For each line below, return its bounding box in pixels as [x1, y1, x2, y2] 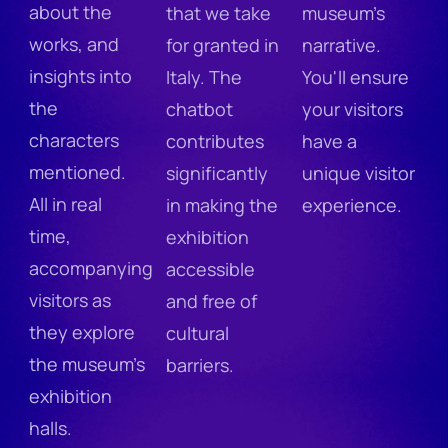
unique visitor [302, 160, 415, 185]
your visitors [302, 96, 403, 121]
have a [302, 128, 357, 153]
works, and [29, 31, 119, 56]
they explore [29, 319, 135, 344]
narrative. [302, 32, 381, 57]
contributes [166, 128, 264, 153]
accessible [166, 256, 255, 281]
